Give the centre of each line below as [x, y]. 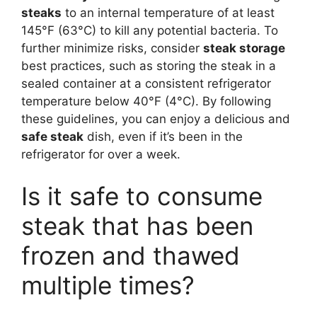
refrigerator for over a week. [101, 154]
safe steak [52, 136]
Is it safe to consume [142, 196]
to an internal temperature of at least [168, 12]
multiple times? [108, 285]
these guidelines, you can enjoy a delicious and [156, 119]
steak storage [244, 48]
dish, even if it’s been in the [163, 136]
